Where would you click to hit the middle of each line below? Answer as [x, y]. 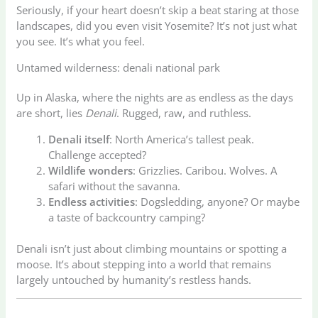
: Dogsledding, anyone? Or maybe [218, 201]
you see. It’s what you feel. [81, 41]
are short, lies [51, 113]
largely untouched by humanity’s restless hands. [134, 280]
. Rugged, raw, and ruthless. [184, 113]
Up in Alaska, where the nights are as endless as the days [155, 97]
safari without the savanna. [115, 186]
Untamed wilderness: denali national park [119, 67]
